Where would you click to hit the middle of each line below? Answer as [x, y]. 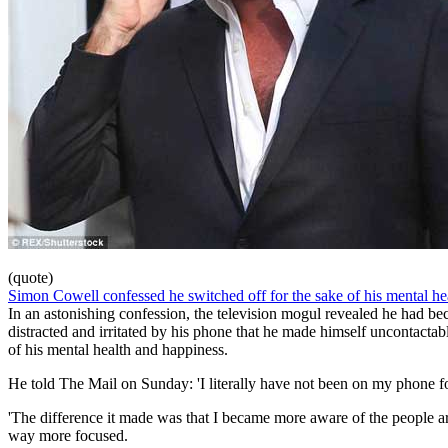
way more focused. [68, 435]
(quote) [30, 277]
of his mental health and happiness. [118, 349]
